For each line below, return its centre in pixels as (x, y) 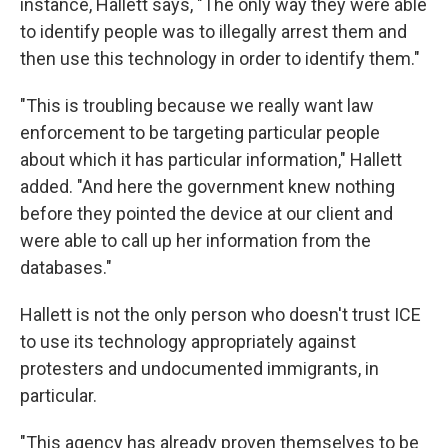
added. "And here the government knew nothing (207, 186)
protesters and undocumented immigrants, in (199, 368)
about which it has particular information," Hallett (211, 159)
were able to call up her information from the (195, 240)
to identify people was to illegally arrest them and (213, 31)
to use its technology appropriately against (188, 341)
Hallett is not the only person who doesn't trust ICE (220, 314)
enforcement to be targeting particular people (200, 132)
